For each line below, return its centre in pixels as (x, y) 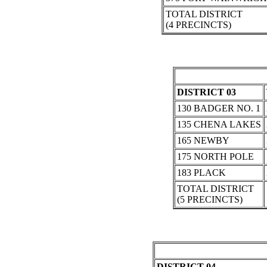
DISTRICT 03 (207, 92)
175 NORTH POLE (215, 157)
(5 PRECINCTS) (210, 200)
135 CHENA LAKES (219, 125)
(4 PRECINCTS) (198, 25)
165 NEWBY (203, 141)
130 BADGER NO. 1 (219, 108)
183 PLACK (201, 173)
